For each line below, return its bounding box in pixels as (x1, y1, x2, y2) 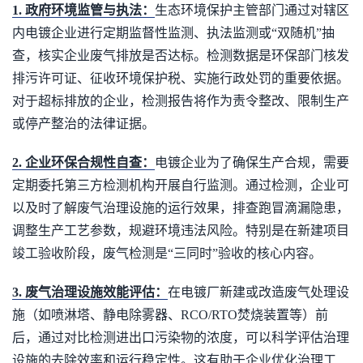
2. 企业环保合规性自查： (12, 156, 155, 169)
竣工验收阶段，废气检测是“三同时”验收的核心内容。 (12, 246, 322, 260)
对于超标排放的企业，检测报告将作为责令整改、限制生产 (12, 94, 349, 108)
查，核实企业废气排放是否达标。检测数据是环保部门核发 (12, 49, 349, 62)
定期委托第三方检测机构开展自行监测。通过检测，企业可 (12, 178, 349, 192)
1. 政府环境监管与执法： (12, 3, 155, 17)
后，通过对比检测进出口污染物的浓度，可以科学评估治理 (12, 331, 349, 344)
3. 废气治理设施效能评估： (12, 285, 168, 299)
